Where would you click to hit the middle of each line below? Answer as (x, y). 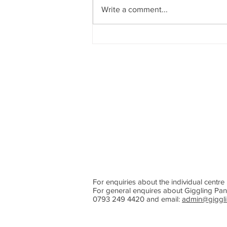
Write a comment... (135, 9)
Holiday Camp (133, 49)
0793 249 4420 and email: (137, 199)
